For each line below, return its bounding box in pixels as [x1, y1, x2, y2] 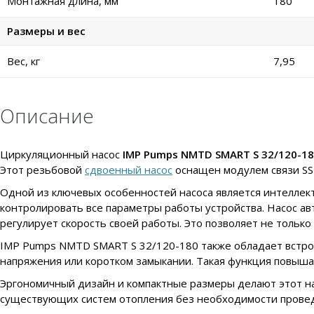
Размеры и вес [7, 24, 86, 39]
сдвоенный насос [85, 163, 172, 177]
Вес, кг [7, 54, 40, 69]
